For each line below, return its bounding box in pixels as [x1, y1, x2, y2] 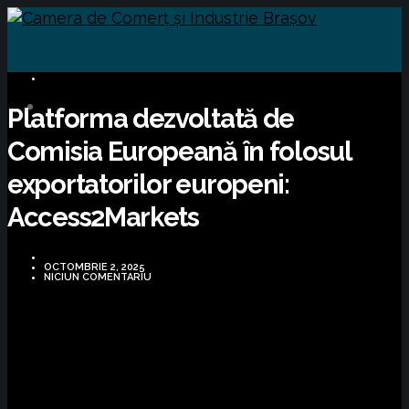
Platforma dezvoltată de [7, 103, 295, 135]
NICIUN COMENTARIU [44, 270, 152, 283]
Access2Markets [7, 202, 199, 234]
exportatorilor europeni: [7, 169, 289, 201]
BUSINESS [44, 72, 113, 84]
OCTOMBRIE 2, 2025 [44, 260, 145, 273]
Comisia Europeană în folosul [7, 136, 351, 168]
